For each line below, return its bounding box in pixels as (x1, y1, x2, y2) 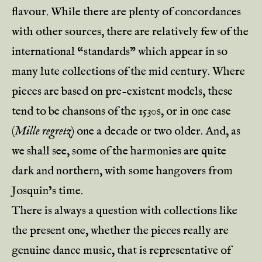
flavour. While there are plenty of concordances (12, 5, 241, 19)
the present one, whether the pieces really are (12, 223, 229, 238)
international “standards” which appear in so (12, 44, 227, 59)
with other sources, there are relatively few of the (12, 25, 249, 39)
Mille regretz (15, 124, 71, 139)
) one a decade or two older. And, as (71, 124, 240, 139)
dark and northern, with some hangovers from (12, 164, 233, 178)
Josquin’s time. (12, 184, 83, 198)
